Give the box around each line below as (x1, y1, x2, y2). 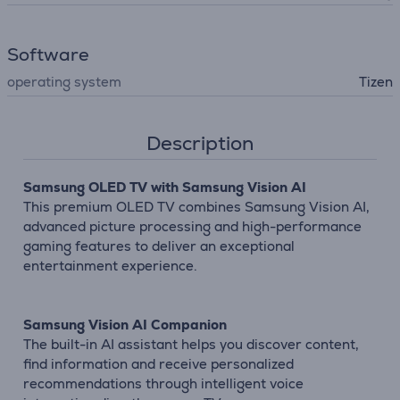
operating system (7, 73, 121, 90)
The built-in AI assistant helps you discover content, (23, 336, 359, 353)
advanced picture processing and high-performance (23, 218, 362, 235)
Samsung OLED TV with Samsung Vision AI (23, 179, 306, 196)
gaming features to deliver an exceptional (23, 237, 295, 254)
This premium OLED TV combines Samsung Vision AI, (23, 198, 370, 215)
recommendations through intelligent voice (23, 375, 304, 392)
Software (7, 43, 89, 66)
